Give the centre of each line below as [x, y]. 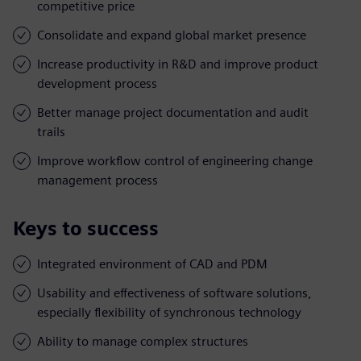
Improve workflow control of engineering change [175, 160]
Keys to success [86, 228]
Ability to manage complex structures [143, 341]
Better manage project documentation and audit [173, 112]
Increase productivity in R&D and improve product [178, 64]
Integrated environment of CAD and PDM [152, 263]
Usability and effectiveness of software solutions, [174, 293]
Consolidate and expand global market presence [172, 35]
